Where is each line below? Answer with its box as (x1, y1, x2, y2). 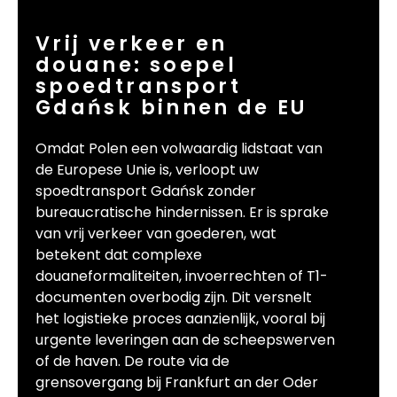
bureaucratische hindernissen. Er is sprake (35, 201, 329, 222)
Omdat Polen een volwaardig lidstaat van (35, 137, 323, 159)
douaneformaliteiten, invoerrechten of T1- (35, 265, 328, 286)
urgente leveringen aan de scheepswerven (35, 329, 335, 350)
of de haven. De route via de (35, 350, 230, 371)
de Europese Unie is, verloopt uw (35, 159, 259, 180)
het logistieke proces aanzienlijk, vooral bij (35, 307, 325, 329)
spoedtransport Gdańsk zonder (35, 180, 256, 201)
